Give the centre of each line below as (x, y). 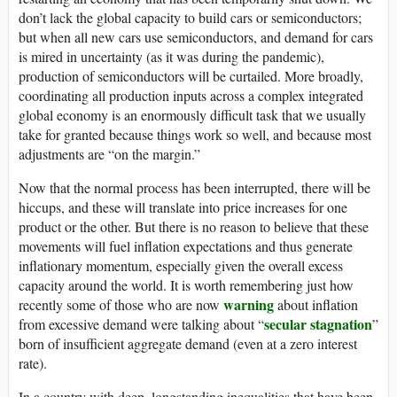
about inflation (316, 305)
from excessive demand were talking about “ (141, 324)
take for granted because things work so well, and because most (195, 135)
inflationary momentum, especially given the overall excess (181, 266)
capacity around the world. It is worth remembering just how (186, 285)
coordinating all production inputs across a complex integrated (191, 96)
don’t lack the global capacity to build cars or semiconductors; (190, 18)
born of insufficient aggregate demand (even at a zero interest (188, 344)
